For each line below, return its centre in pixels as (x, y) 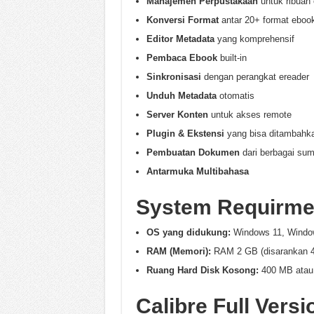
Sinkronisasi (173, 77)
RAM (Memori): (178, 251)
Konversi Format (182, 20)
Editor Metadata (180, 39)
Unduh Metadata (181, 96)
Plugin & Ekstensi (185, 134)
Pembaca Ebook (182, 58)
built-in (232, 58)
